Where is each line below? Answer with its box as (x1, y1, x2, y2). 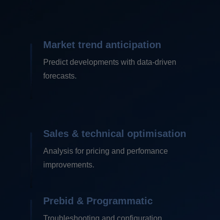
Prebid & (43, 195, 86, 207)
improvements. (43, 161, 94, 169)
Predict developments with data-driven (43, 58, 176, 67)
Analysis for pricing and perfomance (43, 147, 168, 156)
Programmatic (86, 195, 153, 207)
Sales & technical (43, 128, 127, 139)
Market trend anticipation (43, 39, 161, 51)
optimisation (127, 128, 186, 139)
